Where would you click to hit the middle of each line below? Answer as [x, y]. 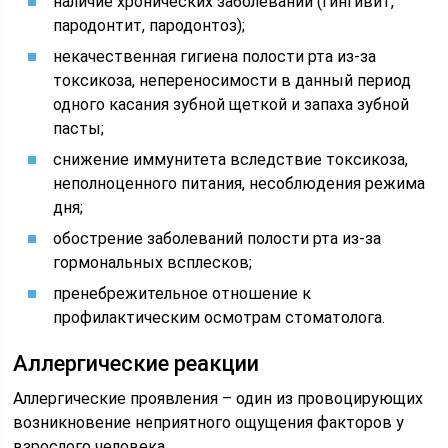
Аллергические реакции [136, 363]
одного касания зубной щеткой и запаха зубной [231, 104]
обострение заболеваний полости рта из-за [217, 238]
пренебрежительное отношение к [182, 293]
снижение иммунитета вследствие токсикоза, [231, 159]
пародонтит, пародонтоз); [149, 25]
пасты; [79, 128]
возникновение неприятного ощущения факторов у [209, 422]
